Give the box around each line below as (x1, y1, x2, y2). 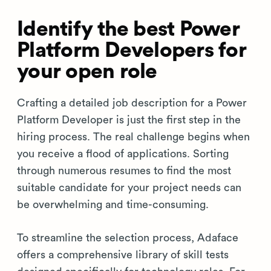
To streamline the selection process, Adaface (17, 232, 238, 243)
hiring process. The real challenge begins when (17, 131, 250, 142)
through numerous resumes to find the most (17, 165, 231, 176)
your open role (17, 61, 157, 82)
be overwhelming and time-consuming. (17, 199, 209, 210)
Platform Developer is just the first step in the (17, 114, 241, 125)
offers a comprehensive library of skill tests (17, 249, 229, 260)
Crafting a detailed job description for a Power (17, 97, 247, 108)
